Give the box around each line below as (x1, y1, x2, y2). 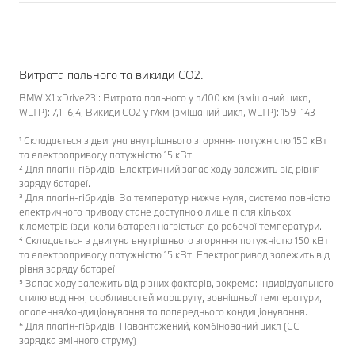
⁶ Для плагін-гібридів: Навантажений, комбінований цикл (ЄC (19, 319, 300, 332)
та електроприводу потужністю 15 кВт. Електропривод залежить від (19, 247, 330, 261)
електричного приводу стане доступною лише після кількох (19, 204, 291, 218)
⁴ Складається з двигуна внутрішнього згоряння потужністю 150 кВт (19, 233, 329, 246)
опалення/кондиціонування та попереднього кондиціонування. (19, 304, 307, 318)
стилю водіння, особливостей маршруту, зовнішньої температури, (19, 290, 322, 303)
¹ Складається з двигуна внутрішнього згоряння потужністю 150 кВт (19, 133, 327, 147)
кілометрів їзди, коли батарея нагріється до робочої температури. (19, 219, 322, 232)
